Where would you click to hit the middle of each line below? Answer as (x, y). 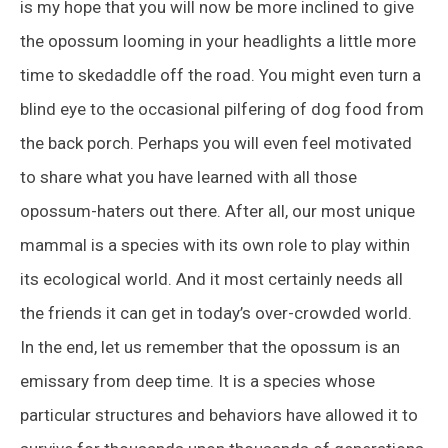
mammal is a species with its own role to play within (215, 244)
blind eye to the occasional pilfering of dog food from (222, 108)
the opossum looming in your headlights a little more (218, 40)
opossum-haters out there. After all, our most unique (217, 210)
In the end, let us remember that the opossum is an (210, 346)
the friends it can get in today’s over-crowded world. (216, 312)
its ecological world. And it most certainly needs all (211, 278)
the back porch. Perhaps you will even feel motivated (216, 142)
